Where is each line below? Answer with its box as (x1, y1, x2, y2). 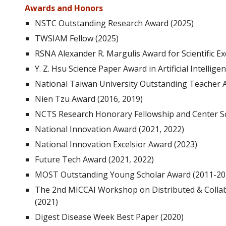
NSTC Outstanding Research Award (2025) (35, 18, 194, 29)
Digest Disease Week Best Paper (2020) (35, 211, 184, 222)
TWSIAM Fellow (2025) (35, 33, 119, 44)
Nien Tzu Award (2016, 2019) (35, 93, 143, 104)
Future (35, 154, 63, 165)
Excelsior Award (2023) (113, 139, 198, 150)
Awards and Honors (25, 3, 103, 14)
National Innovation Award (35, 124, 137, 135)
